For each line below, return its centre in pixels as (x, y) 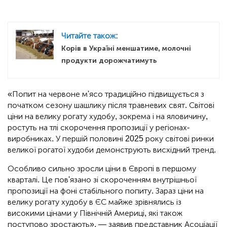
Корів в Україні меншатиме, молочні (126, 49)
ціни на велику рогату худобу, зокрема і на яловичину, (108, 117)
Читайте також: (90, 36)
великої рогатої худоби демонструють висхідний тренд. (112, 150)
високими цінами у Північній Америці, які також (95, 213)
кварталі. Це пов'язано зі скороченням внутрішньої (102, 180)
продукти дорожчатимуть (109, 61)
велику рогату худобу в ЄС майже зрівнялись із (94, 202)
